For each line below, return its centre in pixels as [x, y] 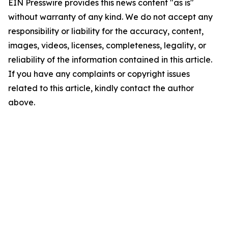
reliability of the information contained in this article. [110, 60]
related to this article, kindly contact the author [101, 88]
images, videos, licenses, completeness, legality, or [107, 45]
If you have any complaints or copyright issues [99, 74]
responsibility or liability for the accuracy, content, [106, 31]
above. [22, 102]
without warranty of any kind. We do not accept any [110, 17]
